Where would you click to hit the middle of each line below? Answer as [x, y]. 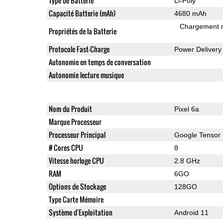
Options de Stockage [77, 186]
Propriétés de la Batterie [82, 31]
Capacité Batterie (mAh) [82, 13]
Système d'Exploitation [80, 212]
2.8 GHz [187, 161]
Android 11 [191, 212]
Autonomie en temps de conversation [100, 62]
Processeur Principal [77, 134]
